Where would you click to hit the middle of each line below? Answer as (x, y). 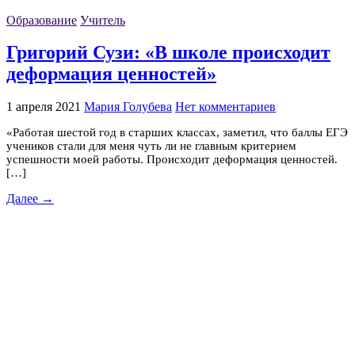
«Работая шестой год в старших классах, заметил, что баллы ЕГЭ (177, 133)
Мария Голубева (128, 107)
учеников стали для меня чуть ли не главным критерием (151, 146)
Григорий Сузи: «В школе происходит (168, 53)
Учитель (103, 20)
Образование (42, 20)
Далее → (30, 199)
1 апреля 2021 (44, 107)
